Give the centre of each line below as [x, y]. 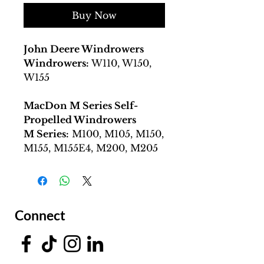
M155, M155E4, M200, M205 [91, 148]
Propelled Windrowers [80, 120]
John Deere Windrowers [84, 49]
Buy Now [94, 16]
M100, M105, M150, [116, 134]
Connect [40, 215]
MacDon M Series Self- [81, 106]
